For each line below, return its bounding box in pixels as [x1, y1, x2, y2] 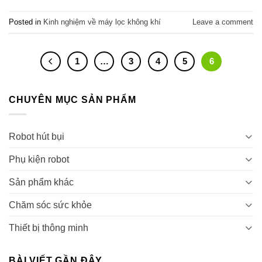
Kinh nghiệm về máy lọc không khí [43, 17, 161, 26]
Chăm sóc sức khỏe [9, 199, 92, 210]
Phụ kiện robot [9, 153, 69, 164]
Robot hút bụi [9, 130, 64, 142]
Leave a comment [192, 17, 253, 26]
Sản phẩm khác [9, 176, 74, 187]
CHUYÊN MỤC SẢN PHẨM [9, 94, 136, 105]
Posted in [9, 17, 43, 26]
